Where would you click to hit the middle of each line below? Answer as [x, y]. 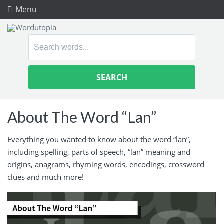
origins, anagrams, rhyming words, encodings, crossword [106, 164]
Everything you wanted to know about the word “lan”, [99, 139]
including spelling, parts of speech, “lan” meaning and [99, 152]
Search [41, 41]
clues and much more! [46, 177]
